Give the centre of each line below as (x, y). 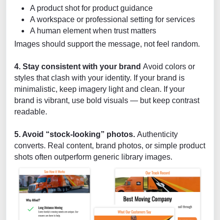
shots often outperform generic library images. (93, 157)
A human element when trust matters (93, 30)
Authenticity (157, 134)
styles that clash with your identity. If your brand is (99, 78)
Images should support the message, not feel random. (107, 44)
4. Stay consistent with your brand (79, 66)
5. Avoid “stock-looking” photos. (76, 134)
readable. (31, 111)
